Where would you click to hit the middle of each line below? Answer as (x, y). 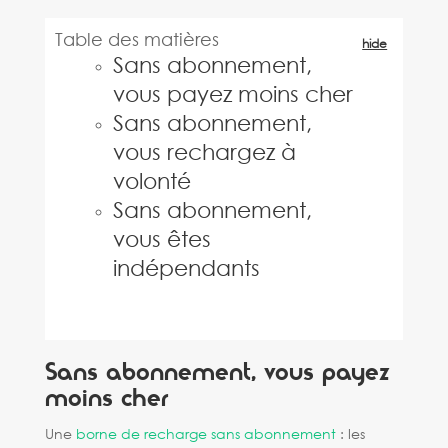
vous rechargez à (204, 151)
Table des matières (136, 39)
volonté (151, 180)
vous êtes (161, 238)
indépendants (186, 267)
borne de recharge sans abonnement (205, 433)
